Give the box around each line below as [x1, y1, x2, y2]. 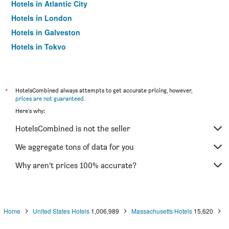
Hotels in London [11, 13, 72, 23]
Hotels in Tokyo [11, 41, 66, 52]
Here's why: [15, 107, 45, 114]
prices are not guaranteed [15, 95, 84, 102]
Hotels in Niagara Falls [11, 56, 90, 66]
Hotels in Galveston [11, 27, 80, 37]
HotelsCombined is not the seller [15, 123, 130, 133]
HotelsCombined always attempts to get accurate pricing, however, [15, 86, 192, 94]
